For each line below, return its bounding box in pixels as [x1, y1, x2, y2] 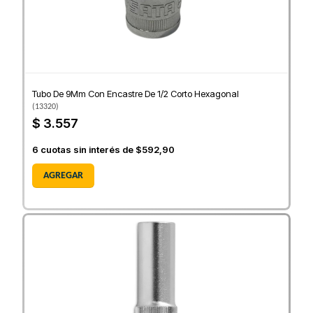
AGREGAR [43, 170, 83, 182]
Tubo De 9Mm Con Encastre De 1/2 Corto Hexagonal [32, 88, 239, 100]
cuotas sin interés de [38, 144, 136, 156]
